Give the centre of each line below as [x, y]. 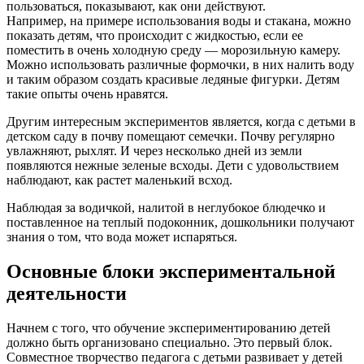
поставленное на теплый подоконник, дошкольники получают [180, 223]
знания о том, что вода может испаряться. [122, 237]
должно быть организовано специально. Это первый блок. [169, 343]
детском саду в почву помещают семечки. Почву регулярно [171, 136]
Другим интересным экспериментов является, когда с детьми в [181, 122]
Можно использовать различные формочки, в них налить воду [180, 65]
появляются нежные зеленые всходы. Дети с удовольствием [173, 166]
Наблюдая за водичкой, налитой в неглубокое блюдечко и [166, 208]
